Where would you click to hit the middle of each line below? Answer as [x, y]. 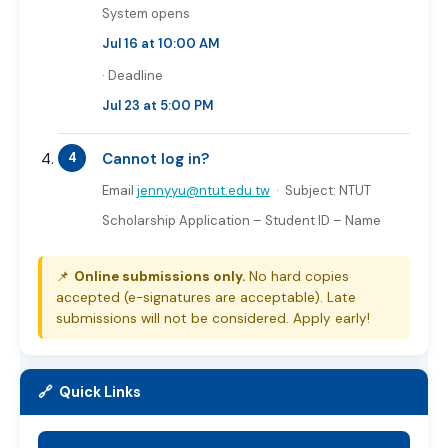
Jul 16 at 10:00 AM [161, 43]
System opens [146, 13]
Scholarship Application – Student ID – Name [241, 220]
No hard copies [297, 276]
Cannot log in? [155, 159]
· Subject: [304, 190]
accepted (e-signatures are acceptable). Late [206, 297]
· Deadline [132, 75]
